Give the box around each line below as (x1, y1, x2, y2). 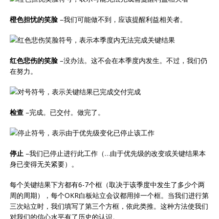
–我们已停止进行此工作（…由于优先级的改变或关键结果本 (23, 148, 206, 158)
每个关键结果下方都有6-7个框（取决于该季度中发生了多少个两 (10, 179, 205, 189)
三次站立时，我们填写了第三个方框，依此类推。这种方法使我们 (10, 201, 208, 211)
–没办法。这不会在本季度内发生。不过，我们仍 (58, 55, 207, 65)
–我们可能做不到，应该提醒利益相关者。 (58, 14, 187, 24)
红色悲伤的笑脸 (10, 55, 58, 65)
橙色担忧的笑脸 (10, 14, 58, 24)
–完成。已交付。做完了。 (23, 107, 105, 117)
